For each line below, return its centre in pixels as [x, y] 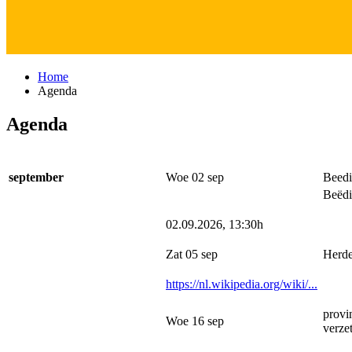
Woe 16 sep [195, 321]
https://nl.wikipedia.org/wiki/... [242, 284]
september [36, 177]
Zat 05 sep [192, 254]
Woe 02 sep [195, 177]
